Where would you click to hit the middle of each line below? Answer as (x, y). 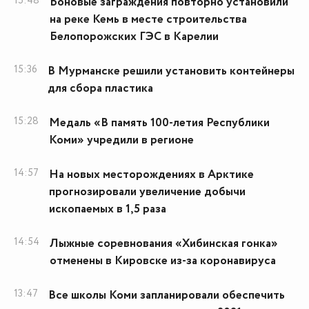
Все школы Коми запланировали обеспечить (167, 296)
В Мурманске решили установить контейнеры (171, 71)
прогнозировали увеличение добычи (147, 192)
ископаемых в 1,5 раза (108, 209)
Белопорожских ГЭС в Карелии (134, 37)
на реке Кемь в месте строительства (148, 20)
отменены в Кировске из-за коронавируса (163, 261)
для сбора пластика (100, 89)
